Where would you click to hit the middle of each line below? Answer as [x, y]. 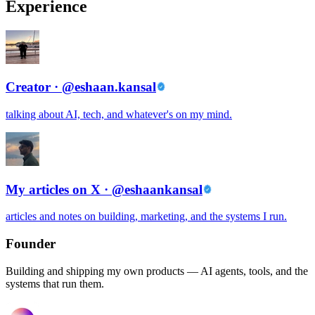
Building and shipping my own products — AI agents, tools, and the [157, 271]
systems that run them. [55, 283]
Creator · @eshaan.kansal [81, 87]
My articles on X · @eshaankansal [104, 189]
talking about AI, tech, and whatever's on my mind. [119, 114]
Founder [31, 244]
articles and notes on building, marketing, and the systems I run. [146, 217]
